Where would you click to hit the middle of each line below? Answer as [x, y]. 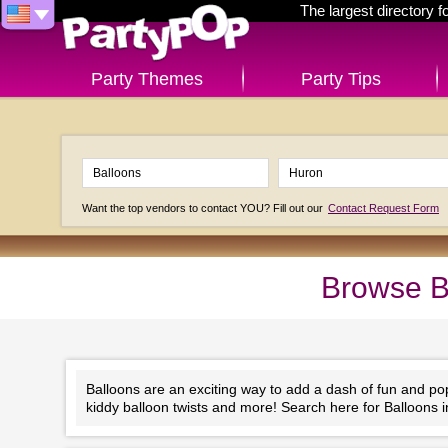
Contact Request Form [383, 208]
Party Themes [146, 79]
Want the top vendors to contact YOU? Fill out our [204, 208]
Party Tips [340, 79]
